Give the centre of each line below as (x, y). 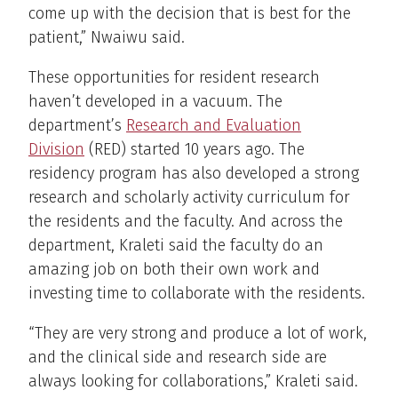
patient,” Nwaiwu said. (107, 37)
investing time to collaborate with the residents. (197, 293)
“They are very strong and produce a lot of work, (198, 333)
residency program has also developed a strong (194, 173)
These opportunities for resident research (174, 77)
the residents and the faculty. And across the (186, 221)
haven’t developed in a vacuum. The (155, 101)
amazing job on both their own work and (174, 269)
